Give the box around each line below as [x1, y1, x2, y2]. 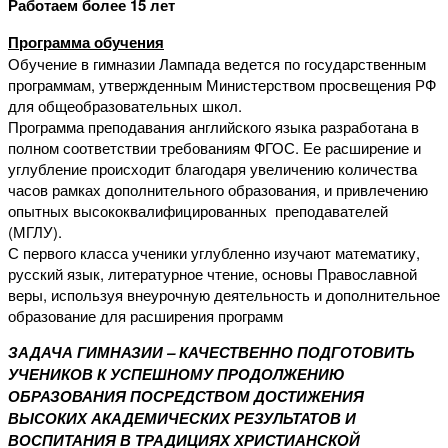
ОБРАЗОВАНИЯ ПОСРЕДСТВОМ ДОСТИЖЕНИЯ [8, 385, 364, 407]
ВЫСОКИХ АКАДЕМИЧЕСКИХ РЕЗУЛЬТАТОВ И [8, 407, 356, 429]
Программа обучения [8, 31, 164, 53]
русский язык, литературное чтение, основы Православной [8, 263, 417, 284]
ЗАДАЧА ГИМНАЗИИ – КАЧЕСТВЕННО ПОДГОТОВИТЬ [8, 341, 415, 363]
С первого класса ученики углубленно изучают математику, [8, 242, 420, 263]
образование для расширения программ [8, 305, 283, 326]
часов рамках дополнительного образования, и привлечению [8, 179, 428, 200]
